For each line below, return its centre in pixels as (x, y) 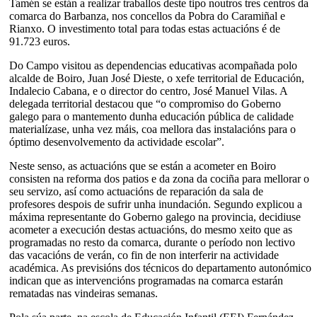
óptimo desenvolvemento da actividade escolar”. (117, 142)
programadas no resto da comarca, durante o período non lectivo (152, 242)
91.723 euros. (40, 41)
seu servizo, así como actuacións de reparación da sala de (136, 191)
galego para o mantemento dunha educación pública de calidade (151, 116)
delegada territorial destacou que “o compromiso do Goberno (145, 103)
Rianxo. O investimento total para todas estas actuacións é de (145, 28)
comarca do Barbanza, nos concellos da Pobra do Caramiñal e (147, 16)
